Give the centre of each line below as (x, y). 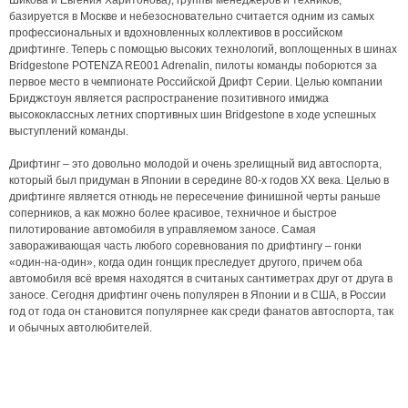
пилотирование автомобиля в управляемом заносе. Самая (163, 229)
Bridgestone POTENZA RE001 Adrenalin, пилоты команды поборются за (193, 66)
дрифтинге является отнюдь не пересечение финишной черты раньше (195, 197)
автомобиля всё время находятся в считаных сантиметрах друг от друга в (201, 279)
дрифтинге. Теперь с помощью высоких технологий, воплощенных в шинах (203, 49)
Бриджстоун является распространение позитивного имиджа (169, 98)
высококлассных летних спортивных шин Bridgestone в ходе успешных (193, 115)
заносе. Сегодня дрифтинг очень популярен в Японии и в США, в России (198, 295)
